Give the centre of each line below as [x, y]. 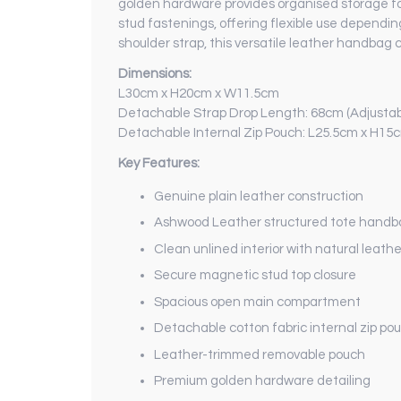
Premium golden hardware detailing [264, 381]
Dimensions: [155, 73]
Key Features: [159, 163]
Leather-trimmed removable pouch [260, 354]
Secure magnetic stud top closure [256, 276]
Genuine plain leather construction [260, 196]
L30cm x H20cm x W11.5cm [199, 93]
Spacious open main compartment [259, 302]
